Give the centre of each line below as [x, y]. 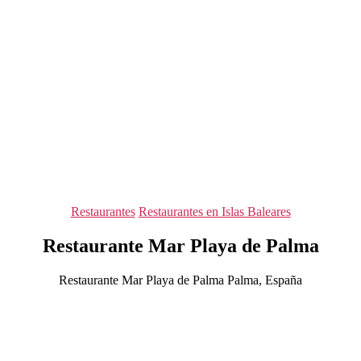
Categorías [207, 211]
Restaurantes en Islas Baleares [214, 212]
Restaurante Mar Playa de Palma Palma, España [180, 280]
